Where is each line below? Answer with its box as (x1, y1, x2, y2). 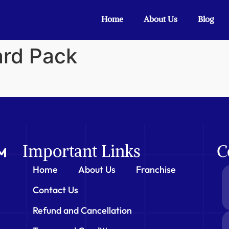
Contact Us (33, 184, 79, 196)
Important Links (22, 141, 141, 162)
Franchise (136, 163, 176, 175)
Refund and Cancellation (33, 204, 132, 216)
